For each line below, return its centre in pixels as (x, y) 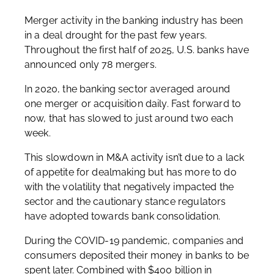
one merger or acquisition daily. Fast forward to (133, 104)
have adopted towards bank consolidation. (122, 216)
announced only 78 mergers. (91, 65)
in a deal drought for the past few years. (116, 35)
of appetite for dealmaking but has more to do (131, 172)
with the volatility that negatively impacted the (129, 187)
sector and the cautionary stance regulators (125, 202)
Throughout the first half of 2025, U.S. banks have (137, 50)
